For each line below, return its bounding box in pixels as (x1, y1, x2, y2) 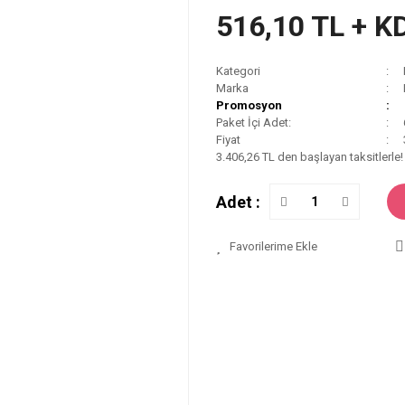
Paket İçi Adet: (216, 116, 291, 129)
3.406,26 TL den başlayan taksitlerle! (216, 150, 403, 164)
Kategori (216, 64, 260, 78)
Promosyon (216, 99, 282, 112)
